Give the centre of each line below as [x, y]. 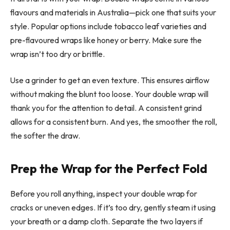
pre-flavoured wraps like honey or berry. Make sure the [106, 40]
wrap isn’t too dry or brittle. [57, 54]
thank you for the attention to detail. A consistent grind [106, 108]
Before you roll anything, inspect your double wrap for [104, 193]
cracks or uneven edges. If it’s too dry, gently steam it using [113, 207]
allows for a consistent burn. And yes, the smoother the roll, [114, 122]
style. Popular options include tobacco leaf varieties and [108, 26]
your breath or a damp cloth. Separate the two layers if [107, 221]
